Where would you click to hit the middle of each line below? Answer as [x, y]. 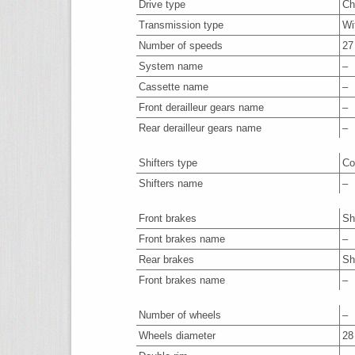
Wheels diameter [177, 336]
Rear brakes [166, 260]
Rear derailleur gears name [200, 128]
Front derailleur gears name [201, 107]
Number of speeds [181, 46]
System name [171, 66]
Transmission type [181, 25]
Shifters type [168, 163]
